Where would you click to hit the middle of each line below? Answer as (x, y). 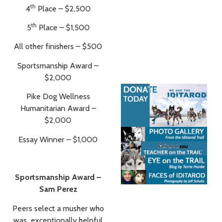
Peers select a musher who (58, 208)
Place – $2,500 (63, 8)
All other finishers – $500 (58, 47)
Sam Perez (58, 189)
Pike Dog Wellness (58, 97)
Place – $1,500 (63, 27)
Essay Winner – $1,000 (58, 139)
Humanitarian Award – (58, 109)
